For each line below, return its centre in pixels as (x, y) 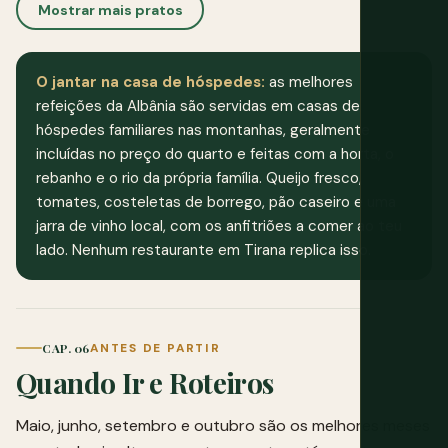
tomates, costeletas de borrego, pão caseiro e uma (216, 202)
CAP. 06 (66, 347)
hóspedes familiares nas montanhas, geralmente (203, 130)
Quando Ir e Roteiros (145, 382)
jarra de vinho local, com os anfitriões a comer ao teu (219, 226)
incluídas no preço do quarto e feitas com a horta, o (215, 154)
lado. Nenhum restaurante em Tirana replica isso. (203, 250)
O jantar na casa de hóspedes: (150, 82)
